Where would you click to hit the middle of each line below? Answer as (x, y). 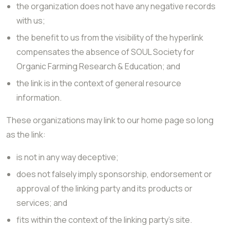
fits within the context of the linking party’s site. (104, 220)
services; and (42, 203)
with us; (31, 21)
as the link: (26, 135)
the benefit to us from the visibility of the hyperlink (110, 37)
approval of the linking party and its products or (104, 188)
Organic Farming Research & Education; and (98, 66)
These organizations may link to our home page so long (110, 120)
